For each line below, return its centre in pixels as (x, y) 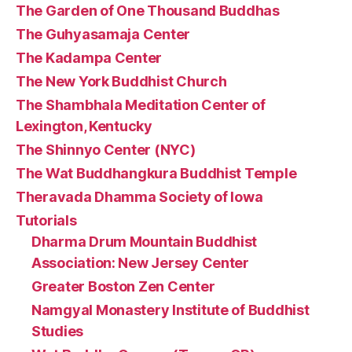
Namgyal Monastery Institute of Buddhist (170, 310)
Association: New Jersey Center (140, 263)
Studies (58, 331)
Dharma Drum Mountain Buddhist (145, 242)
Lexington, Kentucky (84, 126)
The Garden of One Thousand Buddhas (148, 11)
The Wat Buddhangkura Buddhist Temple (156, 173)
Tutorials (46, 220)
